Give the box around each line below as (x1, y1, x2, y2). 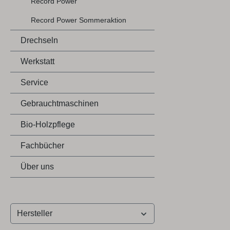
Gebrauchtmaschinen (21, 99, 99, 108)
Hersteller (17, 209, 52, 218)
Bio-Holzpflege (21, 120, 75, 129)
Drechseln (21, 36, 58, 45)
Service (21, 78, 48, 87)
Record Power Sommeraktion (31, 16, 126, 25)
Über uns (21, 162, 54, 171)
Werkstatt (21, 57, 54, 66)
